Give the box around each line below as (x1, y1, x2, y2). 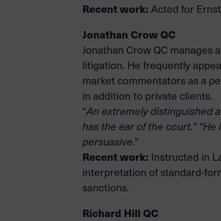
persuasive (82, 134, 133, 149)
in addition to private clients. (82, 88, 213, 103)
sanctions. (82, 180, 129, 195)
